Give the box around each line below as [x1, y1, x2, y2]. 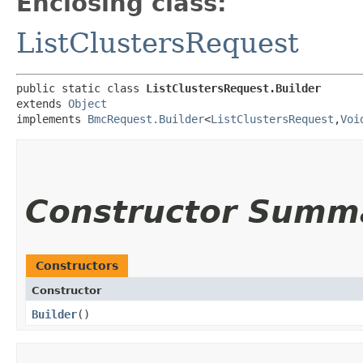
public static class [16, 81, 146, 95]
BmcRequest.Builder [88, 112, 204, 126]
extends [16, 96, 68, 110]
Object [68, 96, 107, 110]
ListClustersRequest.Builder [146, 81, 321, 95]
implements [16, 112, 88, 126]
